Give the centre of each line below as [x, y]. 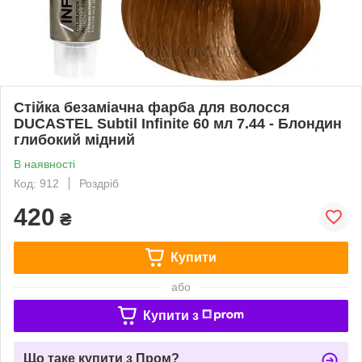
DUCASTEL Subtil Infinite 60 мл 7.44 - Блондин [178, 123]
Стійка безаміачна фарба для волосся [152, 107]
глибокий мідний [74, 139]
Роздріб [99, 183]
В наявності [44, 164]
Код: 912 [36, 183]
